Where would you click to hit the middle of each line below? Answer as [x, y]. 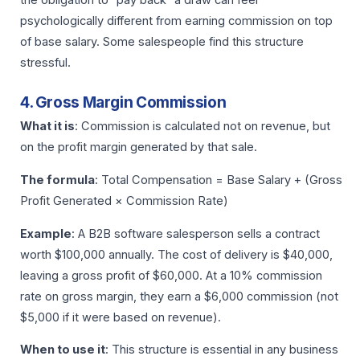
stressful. [45, 62]
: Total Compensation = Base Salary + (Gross [219, 180]
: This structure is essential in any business [222, 350]
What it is [47, 127]
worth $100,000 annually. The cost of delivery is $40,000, [176, 254]
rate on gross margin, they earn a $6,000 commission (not [179, 296]
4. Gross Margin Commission [123, 103]
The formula [57, 180]
